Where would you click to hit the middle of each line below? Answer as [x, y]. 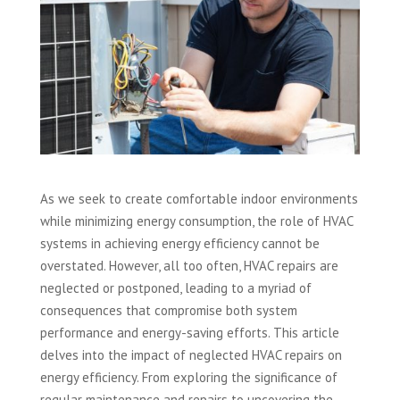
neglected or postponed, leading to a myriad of [175, 288]
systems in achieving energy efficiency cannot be [179, 244]
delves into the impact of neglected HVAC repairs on [191, 355]
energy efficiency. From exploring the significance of [188, 378]
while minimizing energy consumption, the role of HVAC [196, 221]
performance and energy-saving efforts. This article [189, 333]
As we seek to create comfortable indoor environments [199, 199]
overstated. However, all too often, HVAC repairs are [189, 266]
